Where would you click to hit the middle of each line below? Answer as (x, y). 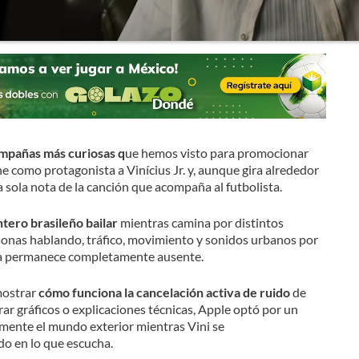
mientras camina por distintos (200, 222)
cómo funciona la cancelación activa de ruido (165, 292)
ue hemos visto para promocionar (216, 152)
